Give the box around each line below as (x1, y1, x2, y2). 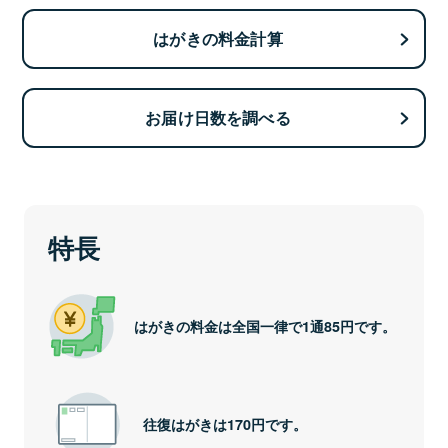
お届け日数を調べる (145, 106, 291, 130)
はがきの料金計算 (153, 27, 283, 51)
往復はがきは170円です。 (143, 414, 307, 435)
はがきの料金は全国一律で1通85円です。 (134, 315, 396, 336)
